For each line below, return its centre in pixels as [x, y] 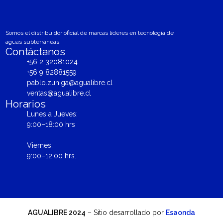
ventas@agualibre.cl [59, 93]
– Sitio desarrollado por [126, 212]
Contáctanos [36, 51]
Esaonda [180, 212]
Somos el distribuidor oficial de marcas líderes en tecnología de [90, 33]
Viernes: [40, 145]
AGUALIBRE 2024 [57, 212]
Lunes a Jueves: [52, 114]
